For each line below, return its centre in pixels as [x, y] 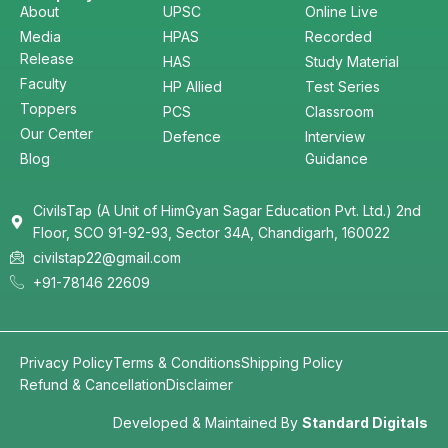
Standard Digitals [365, 422]
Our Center [56, 133]
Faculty [43, 83]
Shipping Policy [292, 362]
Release [47, 58]
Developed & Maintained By [207, 422]
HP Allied [192, 86]
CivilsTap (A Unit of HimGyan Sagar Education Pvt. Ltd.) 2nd [226, 210]
